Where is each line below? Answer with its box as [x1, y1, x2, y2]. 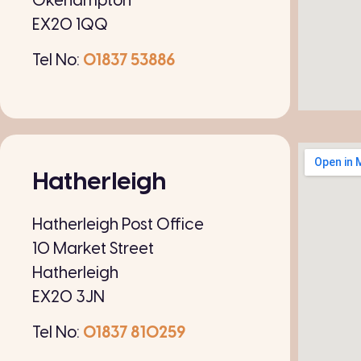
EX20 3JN [32, 288, 105, 306]
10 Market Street [32, 240, 154, 258]
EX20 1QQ [32, 16, 108, 34]
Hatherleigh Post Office [32, 216, 204, 234]
